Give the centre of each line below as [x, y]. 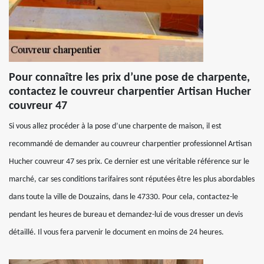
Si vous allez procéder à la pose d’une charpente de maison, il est [115, 126]
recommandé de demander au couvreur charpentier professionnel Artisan [130, 144]
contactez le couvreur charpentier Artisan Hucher [130, 92]
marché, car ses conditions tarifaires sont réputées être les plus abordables [132, 179]
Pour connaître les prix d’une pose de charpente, [129, 78]
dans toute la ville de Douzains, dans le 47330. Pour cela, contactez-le [123, 197]
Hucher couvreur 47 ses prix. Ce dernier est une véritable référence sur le [129, 162]
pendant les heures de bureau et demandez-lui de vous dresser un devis [126, 215]
